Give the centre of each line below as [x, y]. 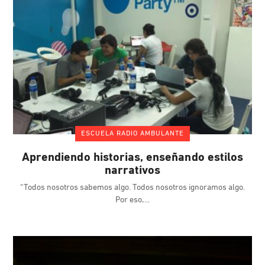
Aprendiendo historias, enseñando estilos [132, 158]
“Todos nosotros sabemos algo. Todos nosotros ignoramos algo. [132, 188]
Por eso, [130, 201]
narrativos [132, 171]
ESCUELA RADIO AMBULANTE [132, 134]
